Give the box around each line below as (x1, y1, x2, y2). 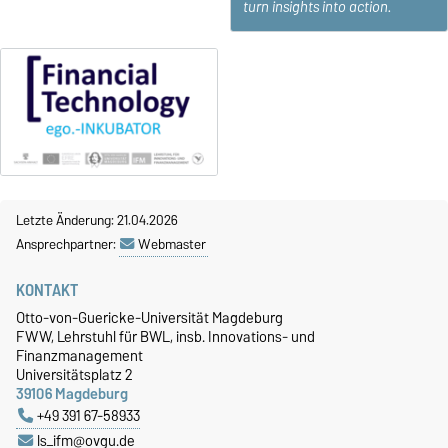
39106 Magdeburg (16, 380, 128, 406)
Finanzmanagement (16, 342, 143, 368)
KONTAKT (16, 275, 79, 304)
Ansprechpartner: (16, 231, 119, 256)
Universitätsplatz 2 (16, 361, 133, 387)
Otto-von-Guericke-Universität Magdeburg (16, 304, 283, 330)
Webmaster (138, 231, 206, 256)
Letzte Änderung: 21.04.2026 (16, 207, 178, 232)
